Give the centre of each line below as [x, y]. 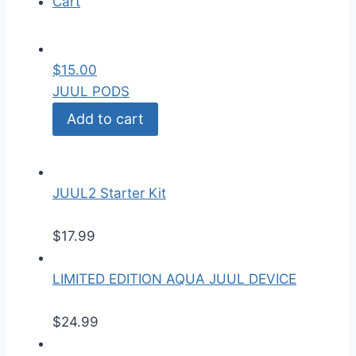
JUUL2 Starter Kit [109, 193]
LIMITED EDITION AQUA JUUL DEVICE [174, 279]
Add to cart [105, 119]
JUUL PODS [91, 91]
